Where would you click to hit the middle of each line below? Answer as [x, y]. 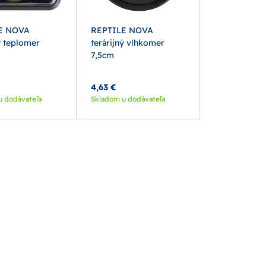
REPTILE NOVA [122, 30]
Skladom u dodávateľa [128, 99]
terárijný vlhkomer [127, 42]
